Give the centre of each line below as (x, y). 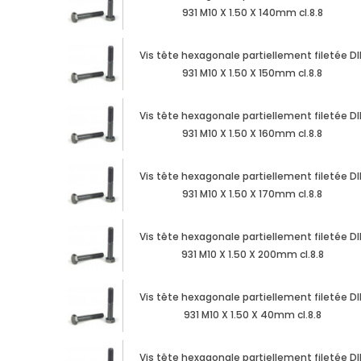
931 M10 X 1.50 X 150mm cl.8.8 (253, 73)
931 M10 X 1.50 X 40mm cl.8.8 (252, 315)
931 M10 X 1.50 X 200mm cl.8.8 (252, 255)
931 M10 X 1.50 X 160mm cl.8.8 (253, 134)
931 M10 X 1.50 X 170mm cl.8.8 (253, 194)
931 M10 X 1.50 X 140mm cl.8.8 (252, 13)
